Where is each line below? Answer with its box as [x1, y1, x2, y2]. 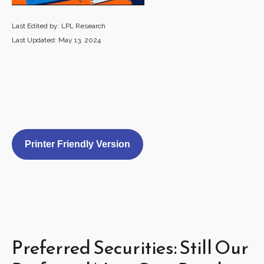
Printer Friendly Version [25, 139, 130, 149]
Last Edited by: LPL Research [12, 22, 105, 30]
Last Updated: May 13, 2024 [12, 36, 101, 44]
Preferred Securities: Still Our [12, 233, 249, 262]
